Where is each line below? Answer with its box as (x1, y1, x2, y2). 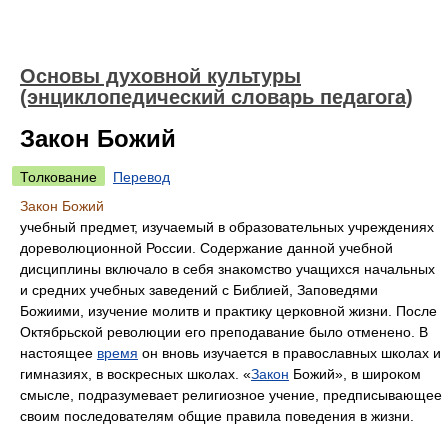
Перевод (113, 169, 170, 185)
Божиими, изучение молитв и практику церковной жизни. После (20, 303, 437, 319)
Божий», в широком (289, 366, 421, 382)
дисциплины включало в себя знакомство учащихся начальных (20, 261, 435, 277)
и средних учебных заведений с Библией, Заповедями (20, 282, 378, 298)
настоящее (20, 345, 97, 361)
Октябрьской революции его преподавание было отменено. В (20, 324, 428, 340)
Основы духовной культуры (20, 65, 301, 87)
